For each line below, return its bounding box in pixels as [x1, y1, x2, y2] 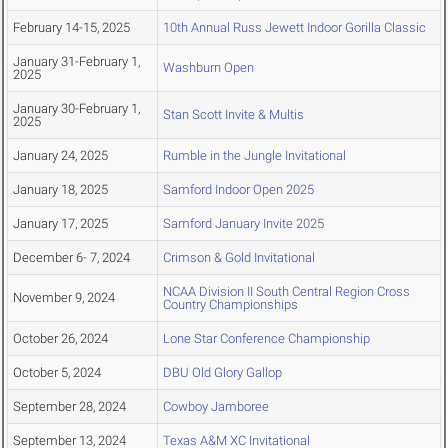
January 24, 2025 [13, 148, 108, 164]
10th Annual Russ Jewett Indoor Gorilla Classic [163, 20, 426, 36]
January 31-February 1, [13, 54, 140, 70]
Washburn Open [163, 60, 254, 76]
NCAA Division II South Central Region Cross [163, 284, 410, 300]
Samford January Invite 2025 [163, 216, 324, 232]
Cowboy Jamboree [163, 399, 269, 415]
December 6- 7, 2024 [13, 250, 130, 266]
